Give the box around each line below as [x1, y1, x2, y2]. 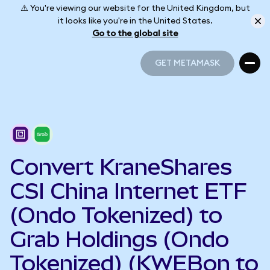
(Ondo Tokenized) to [10, 202, 222, 228]
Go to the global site [92, 29, 178, 38]
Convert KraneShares [10, 154, 232, 180]
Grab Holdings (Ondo [10, 227, 229, 252]
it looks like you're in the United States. [57, 16, 213, 25]
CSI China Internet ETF [10, 178, 247, 204]
